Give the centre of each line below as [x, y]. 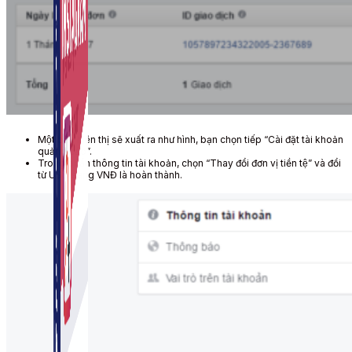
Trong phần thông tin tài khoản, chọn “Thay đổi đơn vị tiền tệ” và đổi [189, 163]
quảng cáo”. [65, 151]
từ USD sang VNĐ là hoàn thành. [111, 174]
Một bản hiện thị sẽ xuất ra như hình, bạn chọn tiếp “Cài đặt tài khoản [191, 139]
